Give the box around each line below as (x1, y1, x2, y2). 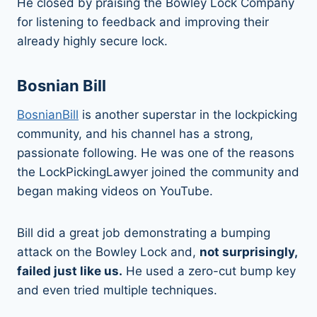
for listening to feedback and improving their (17, 14, 269, 29)
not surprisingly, (200, 244, 297, 259)
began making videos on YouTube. (17, 183, 213, 198)
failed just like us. (17, 263, 122, 278)
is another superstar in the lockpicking (79, 107, 297, 122)
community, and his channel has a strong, (17, 126, 253, 141)
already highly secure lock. (17, 33, 168, 48)
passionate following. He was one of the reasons (17, 145, 294, 160)
